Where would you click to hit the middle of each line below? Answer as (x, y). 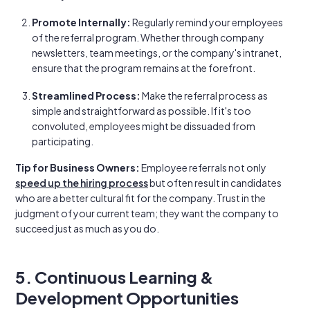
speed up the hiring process (82, 183)
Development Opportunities (127, 298)
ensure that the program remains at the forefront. (144, 68)
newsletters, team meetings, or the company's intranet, (157, 53)
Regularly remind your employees (207, 22)
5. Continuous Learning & (114, 277)
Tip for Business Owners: (77, 167)
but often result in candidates (215, 183)
